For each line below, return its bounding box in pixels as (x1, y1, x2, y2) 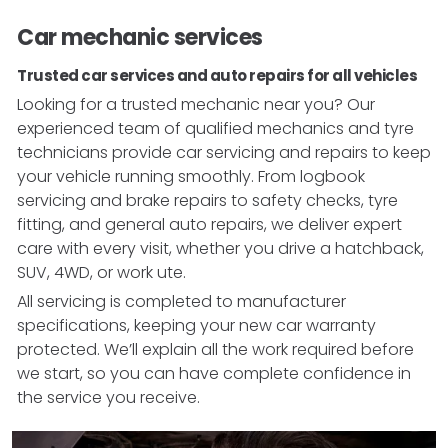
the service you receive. (17, 385, 200, 409)
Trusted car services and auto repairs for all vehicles (17, 64, 417, 86)
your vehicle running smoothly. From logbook (17, 164, 365, 188)
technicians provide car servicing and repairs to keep (17, 140, 431, 164)
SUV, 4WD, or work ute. (17, 260, 186, 284)
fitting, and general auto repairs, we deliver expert (17, 212, 402, 236)
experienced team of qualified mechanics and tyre (17, 116, 414, 140)
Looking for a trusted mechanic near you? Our (17, 92, 375, 116)
